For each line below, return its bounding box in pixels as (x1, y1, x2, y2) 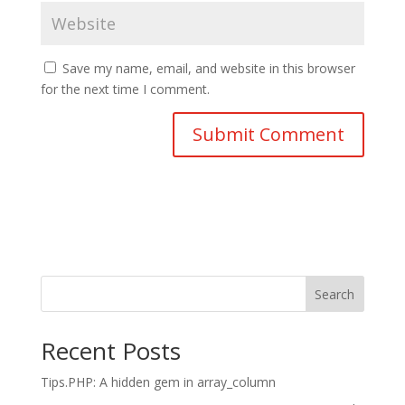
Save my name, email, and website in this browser (61, 60, 355, 77)
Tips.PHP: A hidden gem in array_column (40, 373, 276, 391)
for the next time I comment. (40, 80, 210, 98)
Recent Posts (40, 334, 181, 367)
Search (315, 285, 355, 303)
